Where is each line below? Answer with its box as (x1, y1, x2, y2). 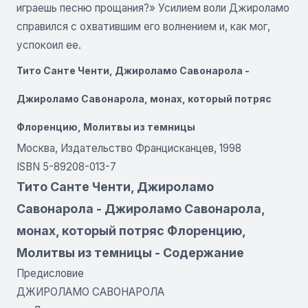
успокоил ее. (16, 38, 81, 52)
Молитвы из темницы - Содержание (16, 245, 244, 260)
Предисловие (16, 266, 84, 280)
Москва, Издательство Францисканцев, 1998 (16, 141, 241, 155)
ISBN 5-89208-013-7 (16, 159, 116, 173)
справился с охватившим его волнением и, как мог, (16, 19, 270, 33)
